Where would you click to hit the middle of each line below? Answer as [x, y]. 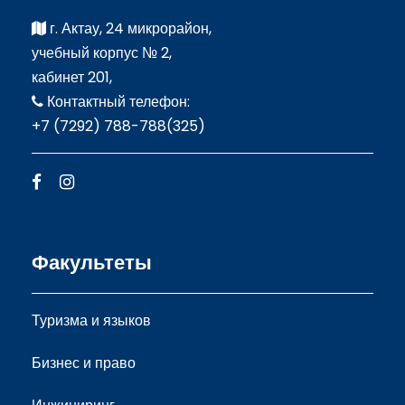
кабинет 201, [72, 77]
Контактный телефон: [117, 101]
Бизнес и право [84, 363]
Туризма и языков [91, 320]
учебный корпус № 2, [102, 52]
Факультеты [92, 262]
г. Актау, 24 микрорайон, [129, 28]
